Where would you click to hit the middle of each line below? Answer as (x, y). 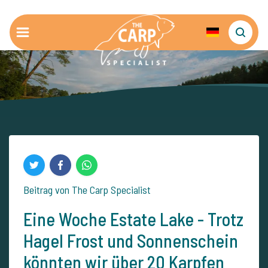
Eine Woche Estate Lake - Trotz (133, 219)
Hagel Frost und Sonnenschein (131, 240)
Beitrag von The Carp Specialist (87, 190)
